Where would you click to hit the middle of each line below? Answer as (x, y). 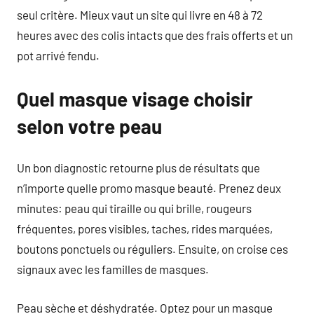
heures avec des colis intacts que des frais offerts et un (155, 35)
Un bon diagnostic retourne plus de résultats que (138, 168)
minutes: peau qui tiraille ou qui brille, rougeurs (134, 208)
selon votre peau (89, 126)
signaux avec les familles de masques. (113, 269)
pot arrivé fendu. (58, 55)
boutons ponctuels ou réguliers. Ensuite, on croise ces (152, 249)
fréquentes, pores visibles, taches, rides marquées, (145, 228)
